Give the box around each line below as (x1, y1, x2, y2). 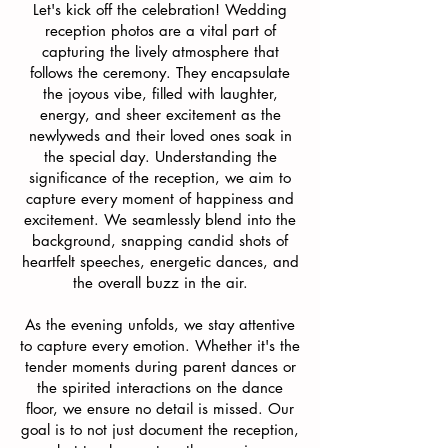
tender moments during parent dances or (24, 357, 296, 376)
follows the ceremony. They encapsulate (30, 63, 290, 82)
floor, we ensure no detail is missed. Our (26, 399, 294, 418)
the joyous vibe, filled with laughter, (42, 84, 278, 103)
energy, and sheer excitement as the (39, 105, 281, 124)
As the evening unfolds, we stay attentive (25, 315, 295, 334)
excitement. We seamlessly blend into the (24, 210, 296, 229)
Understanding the (154, 147, 277, 166)
